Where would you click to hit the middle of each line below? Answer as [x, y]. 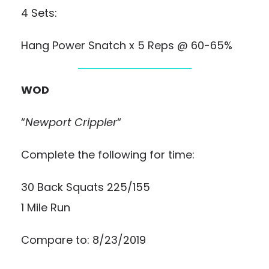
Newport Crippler [71, 122]
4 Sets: [39, 13]
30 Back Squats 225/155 [86, 187]
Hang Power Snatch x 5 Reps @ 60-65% [127, 45]
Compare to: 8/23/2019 [83, 240]
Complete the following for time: [108, 155]
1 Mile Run [46, 207]
